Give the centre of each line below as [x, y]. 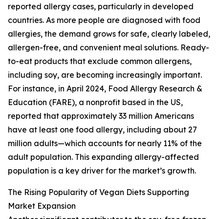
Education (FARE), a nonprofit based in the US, [95, 102]
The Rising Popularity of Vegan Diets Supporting [99, 192]
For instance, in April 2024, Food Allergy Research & [105, 89]
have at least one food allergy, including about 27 [102, 130]
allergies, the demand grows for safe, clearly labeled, [109, 34]
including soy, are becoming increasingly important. [105, 75]
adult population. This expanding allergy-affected [103, 157]
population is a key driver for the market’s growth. [102, 171]
